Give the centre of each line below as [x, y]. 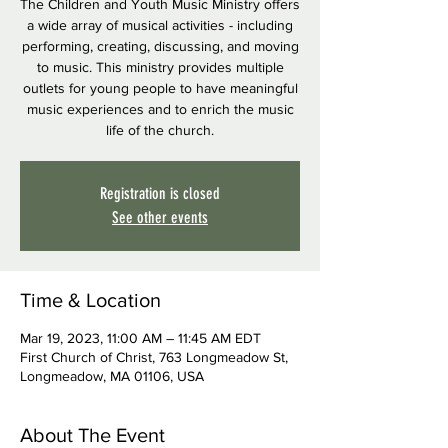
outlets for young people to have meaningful [160, 88]
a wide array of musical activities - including [160, 25]
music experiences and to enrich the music [160, 109]
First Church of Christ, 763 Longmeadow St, [154, 357]
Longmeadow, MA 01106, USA [112, 376]
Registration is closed [160, 193]
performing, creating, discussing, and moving [160, 46]
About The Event [92, 435]
